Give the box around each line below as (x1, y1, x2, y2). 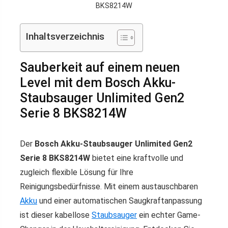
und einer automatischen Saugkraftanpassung (37, 196, 202, 206)
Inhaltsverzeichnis (25, 31, 104, 43)
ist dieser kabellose (20, 210, 92, 220)
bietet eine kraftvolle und (90, 153, 183, 163)
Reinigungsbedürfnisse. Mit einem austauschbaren (20, 182, 198, 191)
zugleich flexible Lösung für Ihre (20, 167, 133, 177)
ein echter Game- (137, 210, 201, 220)
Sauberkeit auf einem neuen (20, 60, 180, 75)
